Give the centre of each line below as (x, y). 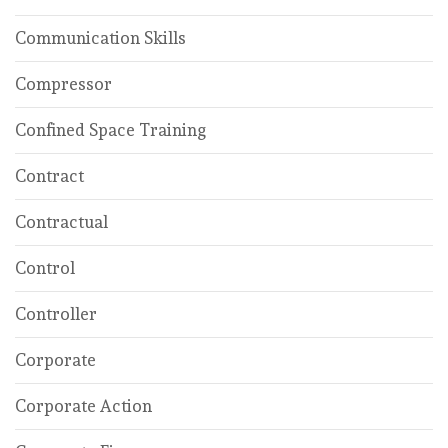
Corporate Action (83, 406)
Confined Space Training (110, 130)
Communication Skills (100, 38)
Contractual (61, 222)
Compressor (63, 84)
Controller (56, 314)
